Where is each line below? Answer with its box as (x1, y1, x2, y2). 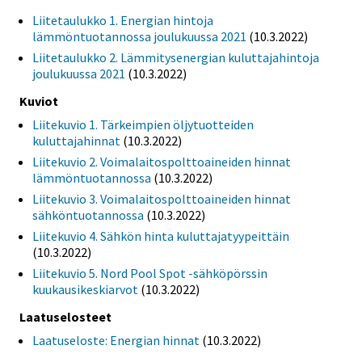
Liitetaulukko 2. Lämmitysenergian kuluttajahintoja (32, 49, 319, 66)
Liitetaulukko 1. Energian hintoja (32, 12, 213, 29)
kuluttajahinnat (32, 133, 120, 149)
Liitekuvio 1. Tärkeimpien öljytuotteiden (32, 116, 254, 133)
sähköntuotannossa (32, 207, 144, 224)
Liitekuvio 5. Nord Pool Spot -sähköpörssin (32, 265, 267, 282)
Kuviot (19, 93, 58, 110)
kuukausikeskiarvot (32, 281, 138, 298)
